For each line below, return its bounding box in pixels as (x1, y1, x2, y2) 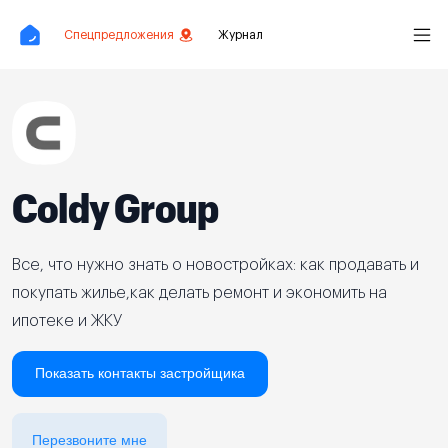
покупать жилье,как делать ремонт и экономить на (12, 285, 387, 301)
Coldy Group (12, 184, 219, 231)
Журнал (218, 28, 263, 41)
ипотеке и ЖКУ (12, 313, 122, 329)
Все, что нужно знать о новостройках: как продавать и (12, 257, 419, 273)
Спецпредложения (64, 28, 174, 41)
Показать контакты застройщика (35, 365, 245, 381)
